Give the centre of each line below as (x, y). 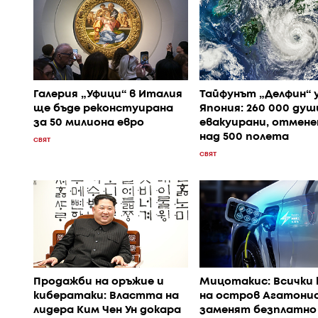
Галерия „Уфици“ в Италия (108, 95)
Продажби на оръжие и (99, 281)
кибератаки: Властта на (106, 296)
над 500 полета (244, 137)
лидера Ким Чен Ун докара (107, 310)
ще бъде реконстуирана (103, 109)
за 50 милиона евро (89, 123)
